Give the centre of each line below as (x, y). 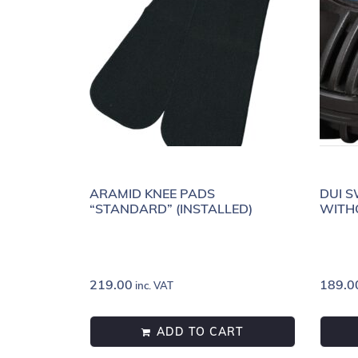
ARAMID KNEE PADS (152, 193)
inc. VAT (153, 285)
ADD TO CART (200, 331)
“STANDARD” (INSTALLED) (171, 208)
